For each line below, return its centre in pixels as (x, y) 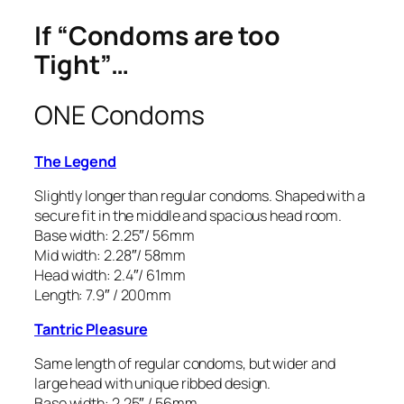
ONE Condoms (119, 115)
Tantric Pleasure (91, 330)
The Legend (75, 161)
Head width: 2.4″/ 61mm (110, 275)
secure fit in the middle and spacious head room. (188, 215)
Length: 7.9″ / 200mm (103, 294)
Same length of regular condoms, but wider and (185, 364)
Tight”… (82, 65)
